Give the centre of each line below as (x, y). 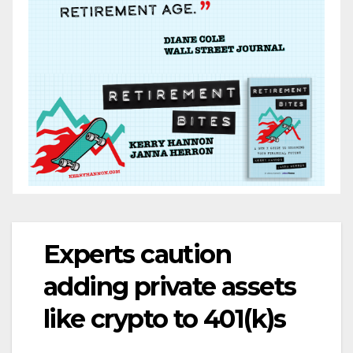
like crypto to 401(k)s (165, 318)
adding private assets (170, 286)
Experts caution (137, 254)
